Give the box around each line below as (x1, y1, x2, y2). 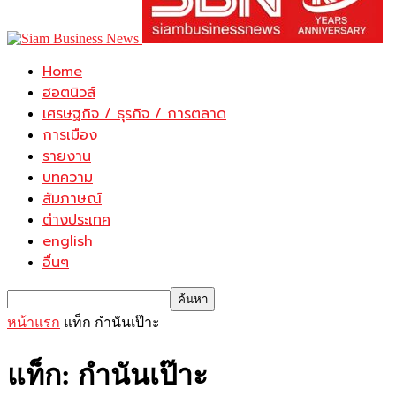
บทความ (42, 167, 93, 188)
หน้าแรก (7, 315, 60, 330)
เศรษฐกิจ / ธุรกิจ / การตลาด (42, 103, 226, 125)
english (42, 231, 93, 252)
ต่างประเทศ (42, 209, 110, 231)
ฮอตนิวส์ (42, 82, 95, 103)
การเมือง (42, 125, 97, 146)
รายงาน (42, 146, 91, 167)
